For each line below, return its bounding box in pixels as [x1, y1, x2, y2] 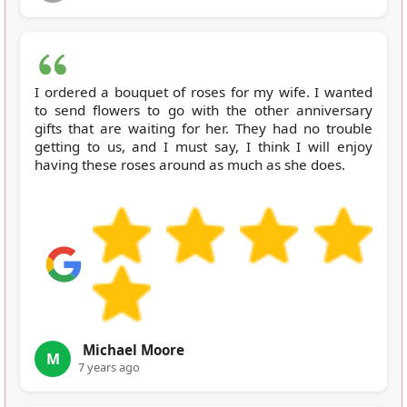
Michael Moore [83, 340, 184, 359]
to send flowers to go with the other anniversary [35, 100, 372, 119]
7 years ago [78, 358, 140, 375]
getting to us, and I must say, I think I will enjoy [35, 136, 372, 155]
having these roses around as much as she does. [35, 154, 345, 174]
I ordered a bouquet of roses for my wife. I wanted [35, 82, 372, 101]
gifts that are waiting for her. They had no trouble [35, 118, 372, 137]
